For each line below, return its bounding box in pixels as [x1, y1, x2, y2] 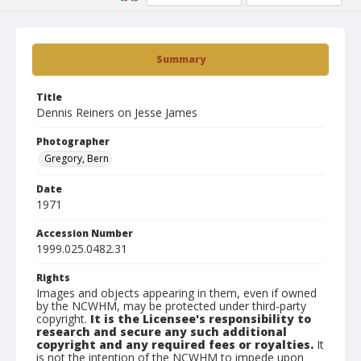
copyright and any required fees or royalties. [36, 337, 313, 352]
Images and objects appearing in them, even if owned [36, 285, 317, 301]
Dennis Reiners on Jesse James [36, 105, 197, 120]
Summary [156, 52, 205, 66]
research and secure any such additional [36, 324, 287, 339]
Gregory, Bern [44, 151, 109, 165]
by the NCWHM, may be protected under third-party [36, 298, 306, 313]
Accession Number [36, 226, 133, 240]
